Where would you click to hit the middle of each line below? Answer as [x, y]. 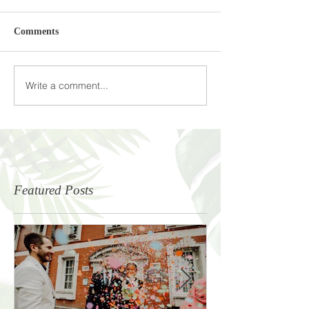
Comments [36, 32]
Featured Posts [53, 190]
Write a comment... [67, 85]
